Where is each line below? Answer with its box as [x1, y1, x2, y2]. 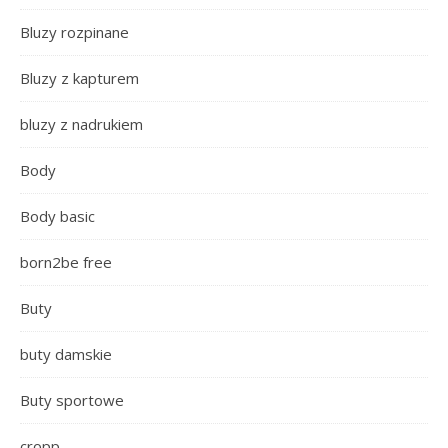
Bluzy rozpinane [20, 21, 129, 42]
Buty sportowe [20, 389, 124, 410]
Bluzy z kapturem [20, 67, 139, 88]
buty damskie [20, 343, 112, 364]
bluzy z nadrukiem [20, 113, 143, 134]
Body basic [20, 205, 95, 226]
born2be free [20, 251, 112, 272]
